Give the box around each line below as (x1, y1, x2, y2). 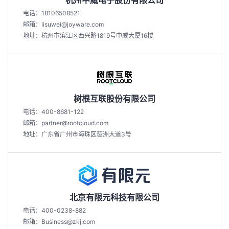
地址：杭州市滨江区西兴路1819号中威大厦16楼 (23, 32, 153, 39)
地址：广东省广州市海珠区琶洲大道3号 (23, 130, 131, 138)
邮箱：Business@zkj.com (23, 218, 95, 225)
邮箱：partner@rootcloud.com (23, 119, 108, 127)
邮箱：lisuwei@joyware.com (23, 20, 104, 28)
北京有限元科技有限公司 (70, 192, 159, 202)
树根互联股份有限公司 (74, 94, 155, 104)
